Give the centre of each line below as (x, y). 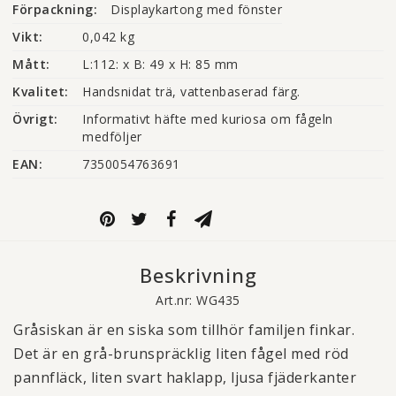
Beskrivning (198, 275)
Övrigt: (35, 119)
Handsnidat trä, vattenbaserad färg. (191, 91)
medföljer (112, 137)
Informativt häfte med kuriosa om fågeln (208, 119)
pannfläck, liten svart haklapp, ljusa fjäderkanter (185, 377)
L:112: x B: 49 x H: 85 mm (160, 64)
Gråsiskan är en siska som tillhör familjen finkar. (184, 330)
